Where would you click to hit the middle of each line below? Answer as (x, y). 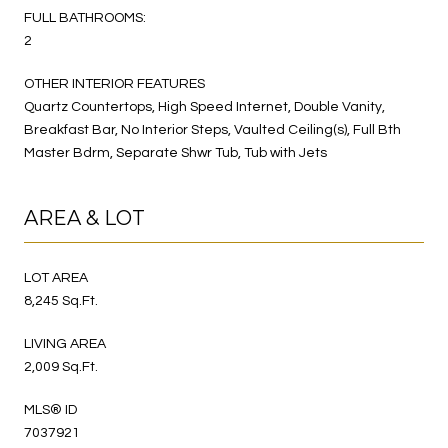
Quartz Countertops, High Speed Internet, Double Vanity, (204, 106)
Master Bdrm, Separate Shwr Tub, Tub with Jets (175, 152)
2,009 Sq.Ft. (61, 366)
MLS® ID (50, 409)
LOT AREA (56, 277)
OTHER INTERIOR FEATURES (114, 83)
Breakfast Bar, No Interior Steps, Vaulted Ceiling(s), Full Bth (212, 129)
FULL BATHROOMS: (85, 17)
